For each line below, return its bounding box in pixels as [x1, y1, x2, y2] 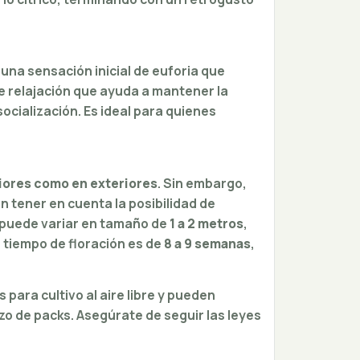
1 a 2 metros [169, 214, 243, 232]
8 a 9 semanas [163, 234, 251, 252]
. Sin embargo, [157, 174, 247, 192]
